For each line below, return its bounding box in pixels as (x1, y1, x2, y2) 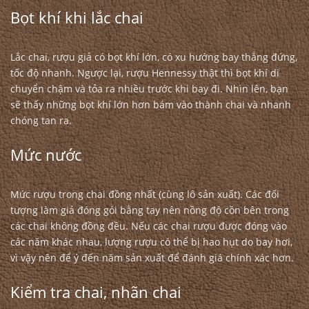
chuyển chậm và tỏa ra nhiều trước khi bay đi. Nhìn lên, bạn (10, 82, 288, 95)
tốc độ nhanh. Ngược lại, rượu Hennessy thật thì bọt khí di (10, 66, 279, 79)
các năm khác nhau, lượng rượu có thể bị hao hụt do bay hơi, (10, 235, 292, 248)
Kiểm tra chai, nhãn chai (10, 281, 186, 302)
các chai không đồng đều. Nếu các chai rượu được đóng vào (10, 219, 287, 232)
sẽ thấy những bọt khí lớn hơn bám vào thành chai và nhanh (10, 98, 291, 111)
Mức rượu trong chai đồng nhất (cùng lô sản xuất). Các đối (10, 188, 279, 201)
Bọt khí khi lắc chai (10, 7, 148, 28)
